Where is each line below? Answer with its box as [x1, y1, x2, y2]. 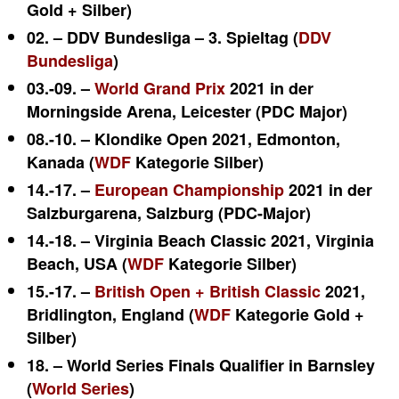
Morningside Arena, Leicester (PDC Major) [27, 100, 347, 123]
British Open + [94, 280, 205, 303]
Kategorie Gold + [231, 303, 364, 326]
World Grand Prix [94, 77, 225, 100]
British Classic [209, 280, 321, 303]
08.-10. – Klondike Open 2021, [27, 127, 256, 151]
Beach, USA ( [27, 252, 127, 275]
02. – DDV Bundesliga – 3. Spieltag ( [27, 26, 298, 49]
